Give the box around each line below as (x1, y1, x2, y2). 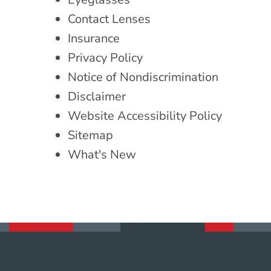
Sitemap (68, 126, 113, 143)
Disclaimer (68, 88, 126, 105)
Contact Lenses (68, 10, 151, 27)
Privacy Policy (68, 49, 143, 66)
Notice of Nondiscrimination (68, 68, 218, 85)
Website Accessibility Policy (68, 107, 222, 124)
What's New (68, 146, 136, 163)
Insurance (68, 30, 120, 47)
